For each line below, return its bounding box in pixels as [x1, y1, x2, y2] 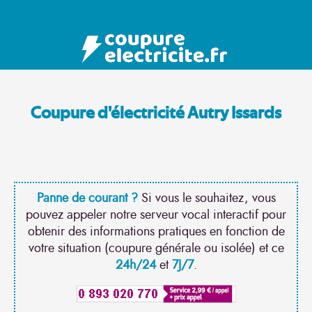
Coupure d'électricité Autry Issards [31, 105, 281, 123]
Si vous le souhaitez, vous [137, 189, 276, 208]
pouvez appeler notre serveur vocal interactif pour [26, 206, 286, 224]
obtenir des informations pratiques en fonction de [27, 223, 285, 241]
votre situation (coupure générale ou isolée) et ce [28, 240, 284, 258]
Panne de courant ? [36, 189, 138, 208]
